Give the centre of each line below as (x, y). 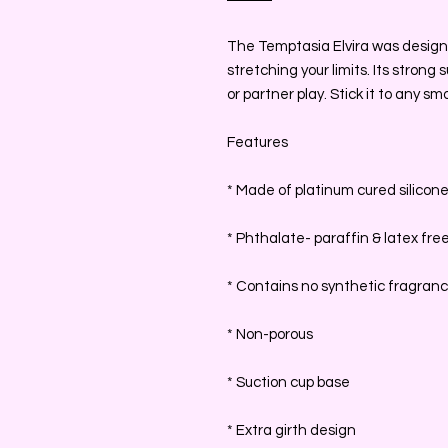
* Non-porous (270, 334)
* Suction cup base (288, 382)
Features (257, 142)
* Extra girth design (291, 430)
